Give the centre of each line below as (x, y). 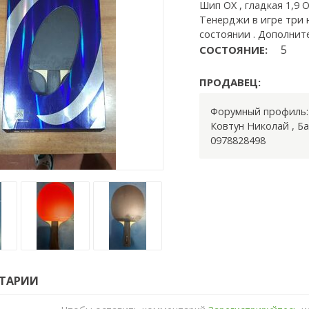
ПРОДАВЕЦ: (230, 82)
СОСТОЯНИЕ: (235, 49)
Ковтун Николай (251, 126)
